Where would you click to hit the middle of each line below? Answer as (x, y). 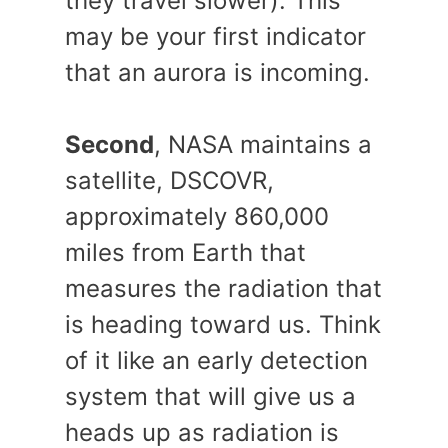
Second (109, 144)
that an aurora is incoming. (217, 72)
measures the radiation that (223, 288)
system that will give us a (210, 396)
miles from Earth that (185, 252)
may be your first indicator (215, 36)
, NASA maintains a (263, 144)
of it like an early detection (216, 360)
